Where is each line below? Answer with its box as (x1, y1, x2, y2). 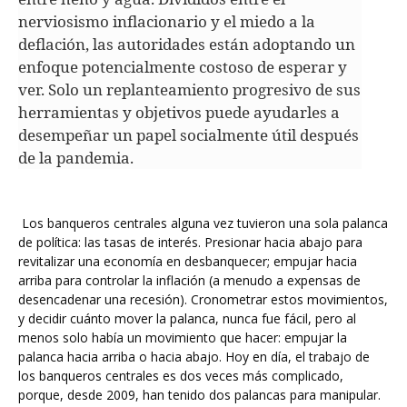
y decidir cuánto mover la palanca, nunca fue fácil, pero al (18, 310, 356, 327)
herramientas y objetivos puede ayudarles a (18, 102, 340, 123)
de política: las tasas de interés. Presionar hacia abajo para (18, 233, 362, 251)
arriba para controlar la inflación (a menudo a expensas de (18, 272, 361, 289)
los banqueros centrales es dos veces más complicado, (18, 367, 343, 384)
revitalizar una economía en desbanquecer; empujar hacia (18, 253, 357, 270)
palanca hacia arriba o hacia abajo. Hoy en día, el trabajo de (18, 348, 370, 365)
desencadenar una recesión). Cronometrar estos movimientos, (18, 291, 388, 308)
